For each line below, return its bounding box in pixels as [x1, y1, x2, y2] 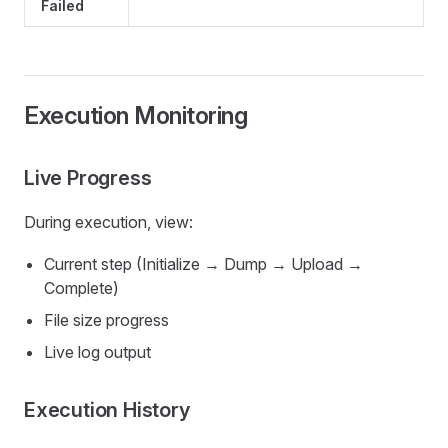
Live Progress [24, 166, 152, 190]
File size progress [44, 310, 169, 330]
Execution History [24, 398, 190, 422]
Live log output [44, 342, 151, 362]
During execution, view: [24, 212, 193, 232]
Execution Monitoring [24, 101, 248, 130]
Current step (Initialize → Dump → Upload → [44, 254, 363, 274]
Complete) [44, 278, 119, 298]
